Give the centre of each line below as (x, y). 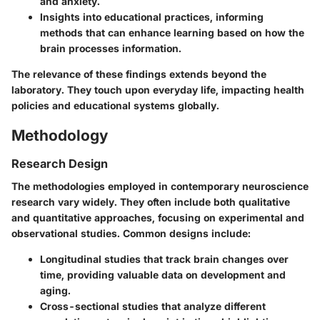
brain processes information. (111, 49)
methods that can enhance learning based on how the (172, 33)
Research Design (60, 163)
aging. (55, 291)
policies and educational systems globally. (115, 106)
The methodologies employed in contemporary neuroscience (160, 186)
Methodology (60, 136)
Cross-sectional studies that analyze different (153, 306)
